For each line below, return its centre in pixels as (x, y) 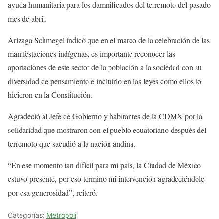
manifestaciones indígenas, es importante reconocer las (91, 53)
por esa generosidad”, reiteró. (53, 192)
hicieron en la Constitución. (50, 94)
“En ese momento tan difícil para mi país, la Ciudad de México (104, 165)
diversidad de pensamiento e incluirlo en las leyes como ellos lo (105, 81)
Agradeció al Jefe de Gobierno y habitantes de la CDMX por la (105, 116)
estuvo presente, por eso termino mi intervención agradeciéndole (106, 178)
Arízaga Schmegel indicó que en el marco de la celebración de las (109, 40)
